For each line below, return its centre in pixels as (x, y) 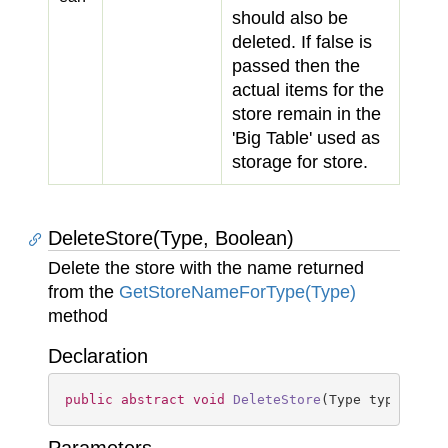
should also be (290, 18)
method (78, 316)
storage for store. (300, 162)
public (89, 399)
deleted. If (274, 42)
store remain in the (306, 114)
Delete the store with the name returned (206, 268)
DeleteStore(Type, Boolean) (171, 238)
